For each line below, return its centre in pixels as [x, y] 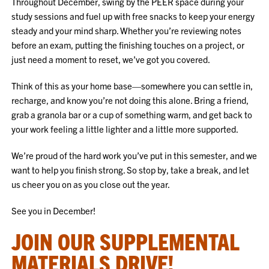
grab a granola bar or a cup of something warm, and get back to [132, 114]
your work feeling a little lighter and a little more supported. [125, 129]
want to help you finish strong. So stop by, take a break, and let [131, 170]
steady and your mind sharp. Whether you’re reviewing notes [127, 30]
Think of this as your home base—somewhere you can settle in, [132, 86]
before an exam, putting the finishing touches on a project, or [128, 45]
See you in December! [54, 210]
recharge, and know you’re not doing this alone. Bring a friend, [130, 100]
